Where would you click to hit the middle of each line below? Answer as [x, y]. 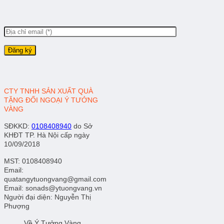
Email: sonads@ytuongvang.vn [53, 188]
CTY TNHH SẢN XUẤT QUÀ [48, 91]
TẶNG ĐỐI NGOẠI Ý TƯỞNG [51, 100]
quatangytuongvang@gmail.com [55, 179]
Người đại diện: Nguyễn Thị [47, 197]
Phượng [17, 206]
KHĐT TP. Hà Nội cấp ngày [47, 135]
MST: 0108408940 [33, 161]
